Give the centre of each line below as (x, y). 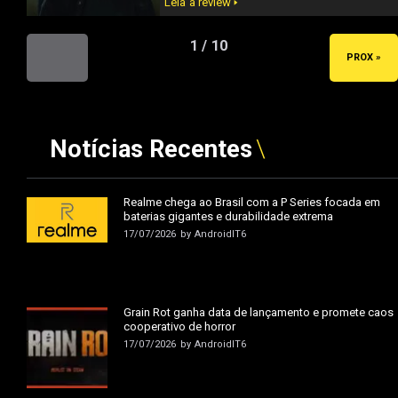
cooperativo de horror (180, 326)
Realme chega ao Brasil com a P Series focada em (252, 202)
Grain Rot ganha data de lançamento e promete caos (259, 312)
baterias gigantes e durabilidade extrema (229, 216)
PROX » (363, 58)
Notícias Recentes (151, 150)
